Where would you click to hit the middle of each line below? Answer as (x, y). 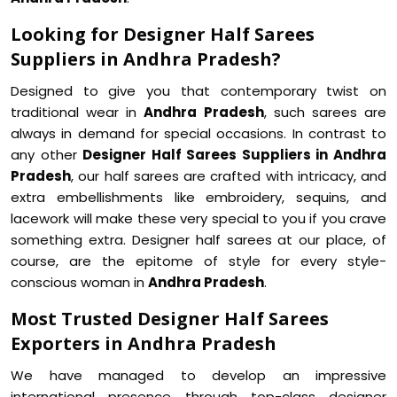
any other (47, 155)
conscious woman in (79, 282)
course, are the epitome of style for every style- (198, 261)
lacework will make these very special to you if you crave (198, 218)
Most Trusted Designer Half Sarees (170, 319)
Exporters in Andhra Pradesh (144, 343)
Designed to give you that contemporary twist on (198, 91)
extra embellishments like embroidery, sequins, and (198, 197)
